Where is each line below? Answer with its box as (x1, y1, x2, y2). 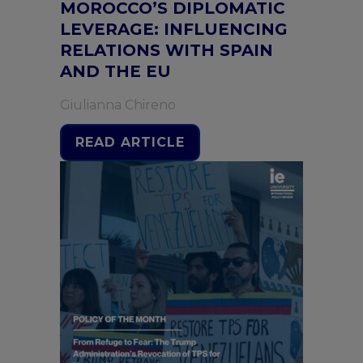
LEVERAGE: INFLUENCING (60, 19, 288, 39)
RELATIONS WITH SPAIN (60, 41, 273, 60)
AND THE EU (60, 62, 171, 81)
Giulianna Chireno (60, 97, 176, 113)
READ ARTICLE (75, 135, 185, 150)
